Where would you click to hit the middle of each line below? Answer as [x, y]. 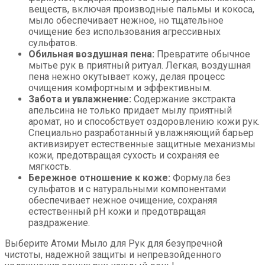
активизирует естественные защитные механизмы [142, 144]
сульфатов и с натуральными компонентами [127, 189]
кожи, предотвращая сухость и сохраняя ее [124, 156]
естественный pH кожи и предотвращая [117, 212]
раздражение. [59, 223]
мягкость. [50, 167]
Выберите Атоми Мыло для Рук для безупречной [114, 244]
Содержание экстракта [183, 99]
